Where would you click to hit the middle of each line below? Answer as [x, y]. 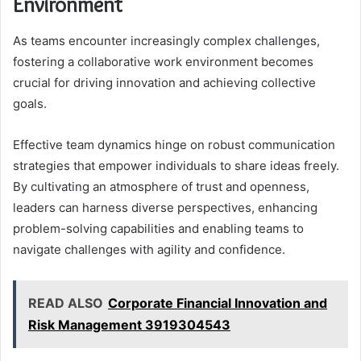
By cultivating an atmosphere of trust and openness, [161, 186]
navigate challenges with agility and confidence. [149, 249]
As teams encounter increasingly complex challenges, [166, 40]
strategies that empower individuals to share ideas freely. [176, 165]
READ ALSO [66, 303]
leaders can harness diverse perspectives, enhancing [165, 207]
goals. [30, 103]
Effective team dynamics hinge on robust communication [174, 144]
